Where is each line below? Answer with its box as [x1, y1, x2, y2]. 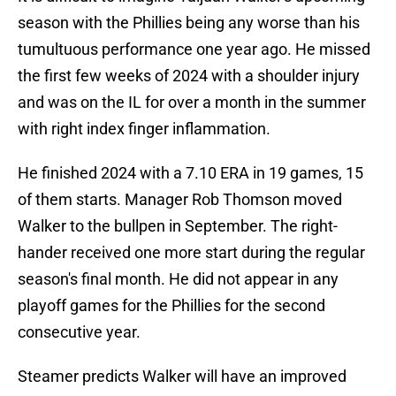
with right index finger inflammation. [18, 119, 270, 139]
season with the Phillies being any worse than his [18, 13, 360, 33]
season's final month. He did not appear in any [18, 270, 339, 289]
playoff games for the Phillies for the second [18, 296, 325, 316]
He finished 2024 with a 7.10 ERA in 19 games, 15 [18, 164, 363, 183]
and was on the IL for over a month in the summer [18, 93, 366, 112]
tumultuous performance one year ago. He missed [18, 40, 370, 59]
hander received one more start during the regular [18, 243, 365, 263]
